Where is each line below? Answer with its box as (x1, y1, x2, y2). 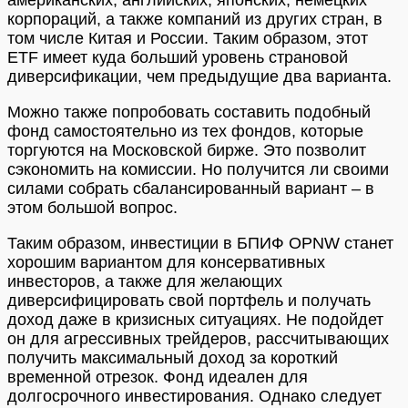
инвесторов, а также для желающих (7, 271, 282, 291)
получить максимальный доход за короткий (7, 348, 338, 367)
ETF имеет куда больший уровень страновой (7, 47, 348, 66)
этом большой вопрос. (7, 198, 178, 217)
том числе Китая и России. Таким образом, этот (7, 28, 368, 47)
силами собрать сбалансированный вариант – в (7, 178, 374, 198)
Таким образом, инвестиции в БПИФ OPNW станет (7, 233, 393, 252)
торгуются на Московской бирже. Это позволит (7, 140, 366, 159)
